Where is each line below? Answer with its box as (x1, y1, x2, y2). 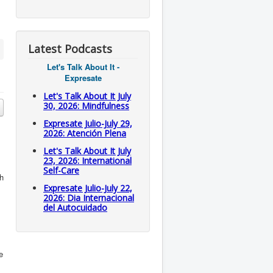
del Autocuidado (43, 202, 107, 213)
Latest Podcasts (28, 41, 112, 56)
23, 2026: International (43, 155, 132, 166)
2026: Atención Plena (43, 127, 126, 139)
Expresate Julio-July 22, (43, 182, 132, 194)
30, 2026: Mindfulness (43, 100, 129, 112)
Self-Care (43, 165, 79, 176)
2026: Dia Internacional (43, 192, 134, 204)
